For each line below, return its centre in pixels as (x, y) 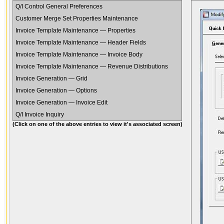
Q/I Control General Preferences (59, 6)
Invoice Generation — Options (56, 90)
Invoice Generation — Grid (51, 78)
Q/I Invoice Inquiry (40, 114)
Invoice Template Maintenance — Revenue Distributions (92, 66)
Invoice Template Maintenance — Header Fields (81, 42)
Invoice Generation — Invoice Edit (61, 102)
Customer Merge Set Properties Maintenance (77, 18)
